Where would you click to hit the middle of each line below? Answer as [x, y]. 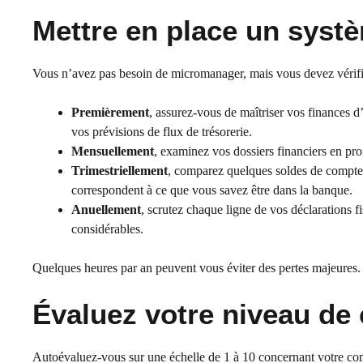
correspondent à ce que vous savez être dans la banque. [212, 190]
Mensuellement [113, 152]
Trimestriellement [120, 171]
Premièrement [110, 113]
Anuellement [106, 210]
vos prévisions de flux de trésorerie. [162, 132]
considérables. [107, 229]
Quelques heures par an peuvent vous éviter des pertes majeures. [196, 268]
